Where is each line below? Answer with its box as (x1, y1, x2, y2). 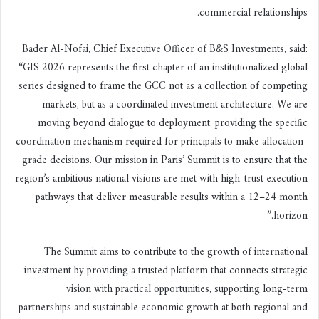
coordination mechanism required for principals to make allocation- (16, 132, 308, 152)
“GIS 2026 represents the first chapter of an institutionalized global (19, 58, 308, 78)
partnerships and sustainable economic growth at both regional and (19, 298, 308, 318)
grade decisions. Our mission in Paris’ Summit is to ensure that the (22, 150, 308, 170)
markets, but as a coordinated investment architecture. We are (42, 95, 308, 115)
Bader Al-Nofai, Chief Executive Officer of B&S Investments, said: (22, 39, 308, 59)
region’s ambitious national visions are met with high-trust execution (15, 169, 308, 189)
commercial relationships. (199, 3, 308, 23)
